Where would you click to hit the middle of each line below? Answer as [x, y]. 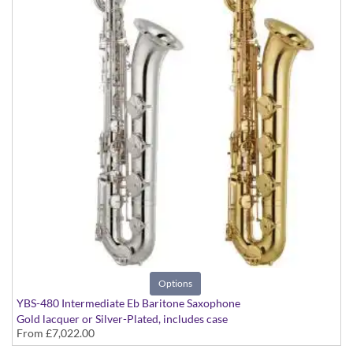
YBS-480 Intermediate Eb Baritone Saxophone [128, 303]
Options [175, 284]
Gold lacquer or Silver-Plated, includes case [122, 319]
